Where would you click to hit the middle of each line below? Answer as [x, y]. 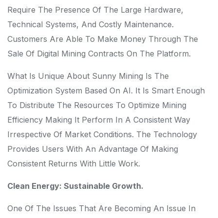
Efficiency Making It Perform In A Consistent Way [99, 120]
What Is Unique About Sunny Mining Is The [88, 76]
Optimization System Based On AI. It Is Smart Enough [106, 91]
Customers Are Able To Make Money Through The [103, 39]
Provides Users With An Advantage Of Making [93, 149]
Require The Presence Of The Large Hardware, [95, 10]
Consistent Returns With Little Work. [74, 163]
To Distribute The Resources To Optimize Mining [97, 105]
